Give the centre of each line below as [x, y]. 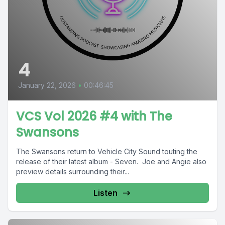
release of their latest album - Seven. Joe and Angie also [111, 162]
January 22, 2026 [47, 85]
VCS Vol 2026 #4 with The [94, 117]
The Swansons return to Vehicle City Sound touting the [107, 152]
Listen [105, 193]
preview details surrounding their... [73, 172]
